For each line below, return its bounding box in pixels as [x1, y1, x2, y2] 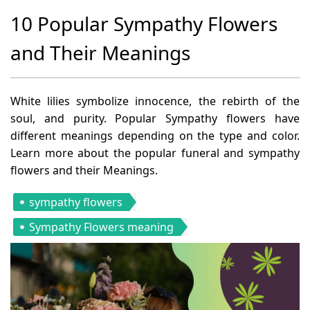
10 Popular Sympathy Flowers [10, 10, 277, 37]
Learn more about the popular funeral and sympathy [10, 145, 300, 161]
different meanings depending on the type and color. [10, 127, 300, 143]
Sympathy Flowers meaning [29, 219, 174, 235]
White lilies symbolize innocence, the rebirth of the [10, 93, 300, 109]
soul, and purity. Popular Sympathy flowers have [10, 110, 300, 126]
